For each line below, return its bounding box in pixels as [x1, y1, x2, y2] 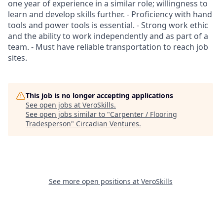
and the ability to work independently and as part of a [8, 31, 208, 41]
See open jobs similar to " [26, 110, 110, 119]
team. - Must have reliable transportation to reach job [8, 41, 208, 52]
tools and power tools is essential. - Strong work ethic [8, 20, 208, 31]
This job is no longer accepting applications [26, 91, 173, 100]
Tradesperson [26, 119, 71, 128]
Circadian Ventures [76, 119, 139, 128]
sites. [8, 52, 27, 63]
